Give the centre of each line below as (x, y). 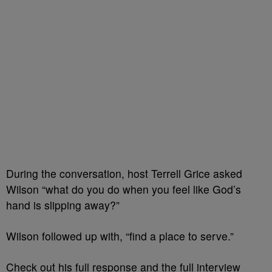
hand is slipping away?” (63, 205)
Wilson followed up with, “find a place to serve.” (120, 236)
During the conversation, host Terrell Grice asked (124, 173)
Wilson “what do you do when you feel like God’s (124, 189)
